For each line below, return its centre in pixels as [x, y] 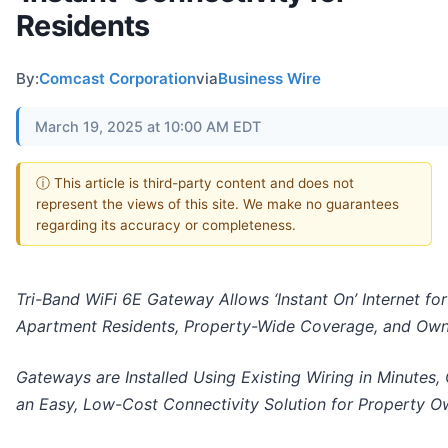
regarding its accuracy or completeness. [166, 224]
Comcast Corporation [117, 78]
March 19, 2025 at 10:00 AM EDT [148, 126]
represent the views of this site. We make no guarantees [217, 203]
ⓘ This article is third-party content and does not [195, 182]
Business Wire [269, 78]
